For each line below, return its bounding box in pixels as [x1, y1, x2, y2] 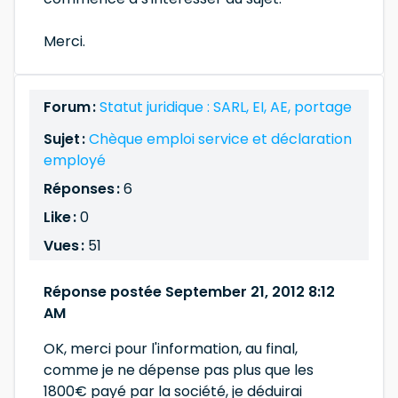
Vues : [44, 235, 88, 256]
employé [44, 150, 106, 171]
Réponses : [44, 179, 123, 199]
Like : [44, 207, 76, 227]
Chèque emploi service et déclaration [89, 129, 352, 149]
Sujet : [44, 129, 89, 149]
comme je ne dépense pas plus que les [44, 360, 314, 380]
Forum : [44, 97, 99, 117]
